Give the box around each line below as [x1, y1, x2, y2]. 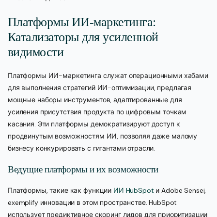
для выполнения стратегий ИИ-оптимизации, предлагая [8, 83, 191, 93]
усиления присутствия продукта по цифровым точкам [8, 108, 187, 117]
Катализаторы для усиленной [8, 30, 158, 44]
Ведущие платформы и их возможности [8, 164, 159, 175]
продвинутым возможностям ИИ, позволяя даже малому [8, 132, 198, 141]
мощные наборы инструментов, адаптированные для [8, 95, 182, 105]
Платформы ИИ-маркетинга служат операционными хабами [8, 71, 208, 80]
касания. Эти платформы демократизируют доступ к [8, 120, 180, 129]
